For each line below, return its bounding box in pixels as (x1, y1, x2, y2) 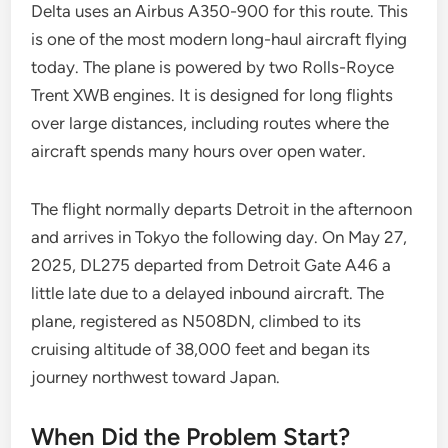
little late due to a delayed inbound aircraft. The (31, 283, 385, 303)
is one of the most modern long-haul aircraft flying (31, 29, 408, 49)
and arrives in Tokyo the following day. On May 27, (31, 227, 408, 247)
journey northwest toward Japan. (31, 367, 281, 387)
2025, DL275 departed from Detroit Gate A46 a (31, 255, 392, 275)
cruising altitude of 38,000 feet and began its (31, 339, 371, 359)
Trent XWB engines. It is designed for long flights (31, 85, 394, 105)
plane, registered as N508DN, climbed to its (31, 311, 362, 331)
